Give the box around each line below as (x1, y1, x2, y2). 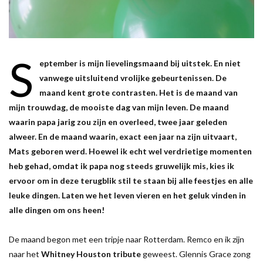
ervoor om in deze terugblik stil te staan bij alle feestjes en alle (9, 175, 253, 186)
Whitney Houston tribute (41, 248, 143, 259)
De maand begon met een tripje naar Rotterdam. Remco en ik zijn (9, 234, 244, 244)
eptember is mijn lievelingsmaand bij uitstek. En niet (39, 58, 241, 68)
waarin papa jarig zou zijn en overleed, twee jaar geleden (9, 116, 227, 127)
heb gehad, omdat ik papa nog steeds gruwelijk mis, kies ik (9, 160, 234, 171)
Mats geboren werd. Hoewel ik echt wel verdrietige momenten (9, 146, 252, 156)
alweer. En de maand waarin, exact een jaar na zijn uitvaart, (9, 131, 237, 141)
